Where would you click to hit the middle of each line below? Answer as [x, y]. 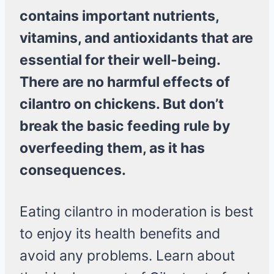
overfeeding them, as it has [112, 148]
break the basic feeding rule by [125, 126]
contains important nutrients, [119, 16]
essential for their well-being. [120, 60]
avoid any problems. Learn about [127, 256]
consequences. [73, 170]
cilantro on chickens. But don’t [122, 104]
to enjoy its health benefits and [120, 234]
